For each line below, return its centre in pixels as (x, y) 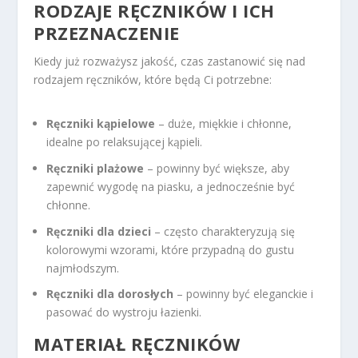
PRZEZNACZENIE (107, 32)
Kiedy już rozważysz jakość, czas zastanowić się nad (170, 61)
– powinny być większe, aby (217, 168)
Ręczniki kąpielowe (101, 124)
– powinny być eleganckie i (244, 294)
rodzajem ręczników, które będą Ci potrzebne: (153, 79)
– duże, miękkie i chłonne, (224, 124)
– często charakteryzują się (223, 231)
